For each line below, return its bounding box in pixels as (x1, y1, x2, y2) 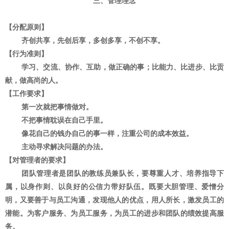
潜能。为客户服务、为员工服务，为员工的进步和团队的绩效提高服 (5, 209, 224, 217)
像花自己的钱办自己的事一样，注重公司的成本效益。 (21, 129, 193, 138)
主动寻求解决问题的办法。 (21, 142, 107, 151)
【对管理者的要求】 (5, 155, 70, 164)
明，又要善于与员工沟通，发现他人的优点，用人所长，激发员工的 (5, 195, 224, 204)
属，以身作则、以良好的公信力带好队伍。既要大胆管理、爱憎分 (5, 182, 224, 191)
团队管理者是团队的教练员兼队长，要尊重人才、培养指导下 (21, 169, 224, 177)
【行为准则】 (5, 49, 48, 58)
